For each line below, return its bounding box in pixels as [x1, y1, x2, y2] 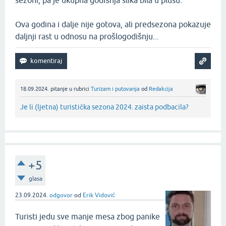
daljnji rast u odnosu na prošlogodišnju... [15, 32, 159, 41]
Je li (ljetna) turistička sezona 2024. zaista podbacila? [20, 102, 189, 111]
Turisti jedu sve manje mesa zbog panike [15, 211, 160, 221]
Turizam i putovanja [91, 86, 140, 92]
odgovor [49, 191, 73, 199]
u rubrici [69, 86, 91, 92]
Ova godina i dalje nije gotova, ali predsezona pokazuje [15, 20, 211, 29]
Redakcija [149, 86, 173, 92]
